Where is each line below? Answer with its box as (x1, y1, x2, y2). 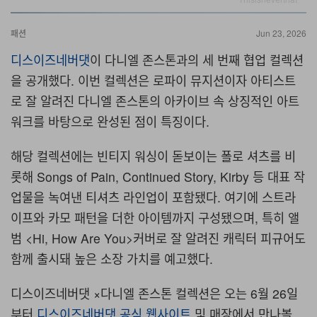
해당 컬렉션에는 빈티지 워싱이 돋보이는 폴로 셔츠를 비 (11, 147, 296, 166)
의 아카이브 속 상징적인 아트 (149, 92, 299, 110)
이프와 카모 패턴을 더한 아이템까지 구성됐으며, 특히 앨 (11, 209, 299, 227)
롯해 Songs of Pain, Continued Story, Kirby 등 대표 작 (11, 168, 305, 186)
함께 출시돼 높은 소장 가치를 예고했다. (11, 250, 213, 268)
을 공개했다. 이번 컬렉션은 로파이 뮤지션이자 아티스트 (11, 71, 296, 90)
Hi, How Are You (33, 229, 126, 248)
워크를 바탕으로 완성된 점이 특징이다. (11, 113, 209, 131)
